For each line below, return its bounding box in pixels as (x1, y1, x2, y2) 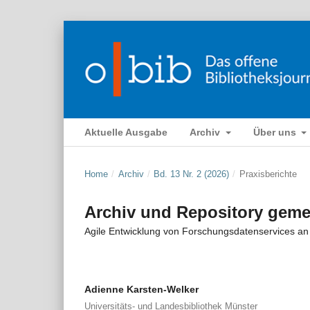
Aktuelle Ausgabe (84, 126, 167, 138)
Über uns (253, 126, 299, 138)
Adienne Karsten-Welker (84, 283, 199, 295)
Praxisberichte (239, 168, 297, 179)
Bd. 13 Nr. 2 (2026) (154, 168, 230, 179)
